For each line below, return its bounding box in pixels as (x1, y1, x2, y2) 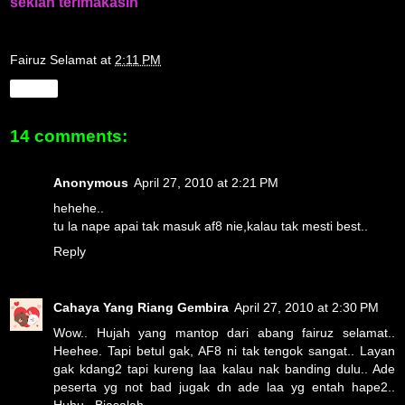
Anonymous (53, 175, 128, 191)
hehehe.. (53, 201, 104, 216)
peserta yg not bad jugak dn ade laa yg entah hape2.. (53, 380, 395, 395)
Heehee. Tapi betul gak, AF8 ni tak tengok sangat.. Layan (53, 344, 395, 359)
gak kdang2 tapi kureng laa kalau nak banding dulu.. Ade (53, 362, 395, 377)
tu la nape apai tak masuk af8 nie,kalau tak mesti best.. (53, 219, 368, 234)
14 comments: (10, 126, 127, 146)
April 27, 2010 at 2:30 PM (234, 300, 379, 316)
